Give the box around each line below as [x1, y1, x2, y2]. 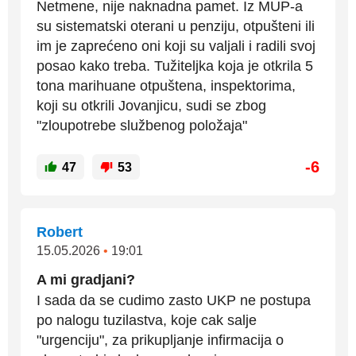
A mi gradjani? [37, 272, 135, 288]
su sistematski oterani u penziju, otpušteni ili [37, 18, 315, 34]
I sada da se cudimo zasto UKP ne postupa [37, 292, 311, 308]
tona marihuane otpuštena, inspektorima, [37, 78, 296, 94]
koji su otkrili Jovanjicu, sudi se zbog [37, 98, 266, 114]
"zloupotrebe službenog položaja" [37, 118, 247, 133]
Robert [37, 224, 83, 240]
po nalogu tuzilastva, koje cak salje [37, 312, 257, 328]
